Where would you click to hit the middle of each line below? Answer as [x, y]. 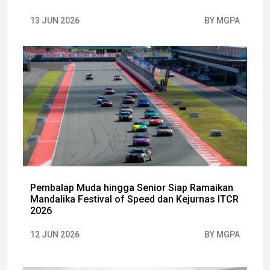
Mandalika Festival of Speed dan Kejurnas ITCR [134, 199]
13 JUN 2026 [55, 20]
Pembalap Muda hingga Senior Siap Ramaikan [132, 187]
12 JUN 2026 [55, 234]
